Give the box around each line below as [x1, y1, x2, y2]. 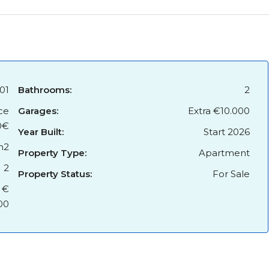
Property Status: [17, 168, 92, 180]
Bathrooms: [17, 84, 71, 95]
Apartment [198, 147, 250, 159]
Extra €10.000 [187, 105, 250, 116]
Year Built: [17, 126, 64, 138]
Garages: [17, 105, 58, 116]
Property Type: [17, 147, 86, 159]
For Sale [212, 168, 250, 180]
